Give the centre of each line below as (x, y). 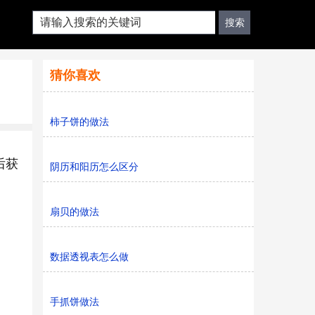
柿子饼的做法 (79, 122)
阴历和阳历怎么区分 (94, 167)
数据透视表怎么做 (89, 257)
